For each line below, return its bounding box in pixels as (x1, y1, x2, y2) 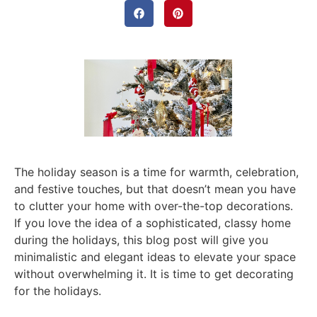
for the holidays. (14, 284, 101, 299)
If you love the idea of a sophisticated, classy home (14, 216, 291, 231)
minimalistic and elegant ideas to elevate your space (14, 250, 296, 265)
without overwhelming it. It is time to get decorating (14, 267, 294, 282)
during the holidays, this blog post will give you (14, 233, 268, 248)
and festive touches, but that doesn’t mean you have (14, 182, 296, 197)
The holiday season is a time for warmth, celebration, (14, 165, 299, 180)
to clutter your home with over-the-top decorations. (14, 199, 293, 214)
